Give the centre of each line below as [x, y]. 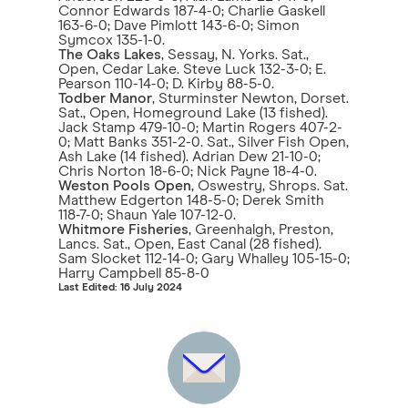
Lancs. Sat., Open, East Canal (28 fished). [190, 244]
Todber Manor [105, 98]
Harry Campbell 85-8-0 [134, 273]
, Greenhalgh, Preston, [261, 229]
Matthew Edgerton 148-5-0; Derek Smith [191, 200]
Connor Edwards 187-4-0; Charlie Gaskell [192, 11]
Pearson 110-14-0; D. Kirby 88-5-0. [166, 84]
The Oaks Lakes [110, 55]
